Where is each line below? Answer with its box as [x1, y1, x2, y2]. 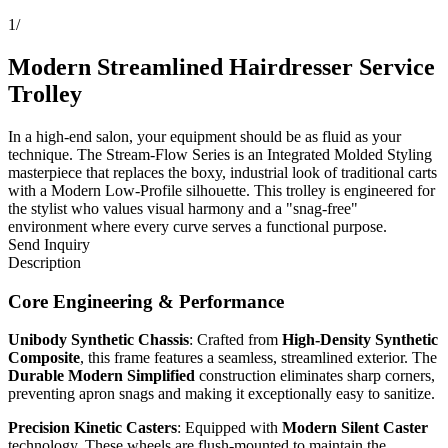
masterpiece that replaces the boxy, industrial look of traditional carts [8, 163, 437, 181]
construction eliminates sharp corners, [195, 367, 435, 385]
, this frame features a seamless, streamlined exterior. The [80, 349, 437, 367]
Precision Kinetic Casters [8, 419, 177, 437]
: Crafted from [189, 331, 282, 349]
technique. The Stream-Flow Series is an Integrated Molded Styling [8, 145, 432, 163]
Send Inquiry [8, 235, 90, 253]
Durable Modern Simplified [8, 367, 195, 385]
